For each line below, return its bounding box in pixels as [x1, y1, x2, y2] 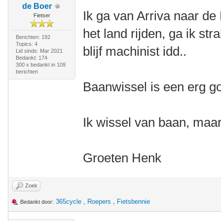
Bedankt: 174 [15, 55, 47, 61]
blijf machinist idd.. [83, 44, 187, 59]
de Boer [22, 2, 52, 10]
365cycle [56, 198, 81, 205]
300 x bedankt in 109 [15, 62, 66, 68]
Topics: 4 [15, 41, 37, 47]
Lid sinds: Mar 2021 [15, 48, 63, 54]
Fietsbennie [117, 198, 150, 205]
